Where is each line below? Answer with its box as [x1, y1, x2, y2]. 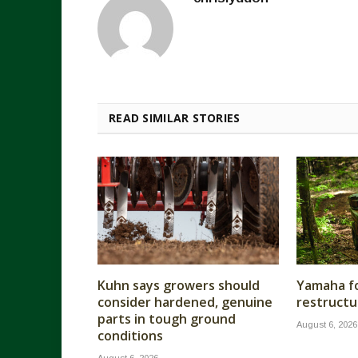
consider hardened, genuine [97, 293, 272, 312]
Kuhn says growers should [97, 276, 260, 295]
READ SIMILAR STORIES [109, 109, 241, 125]
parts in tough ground [97, 310, 236, 328]
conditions [97, 327, 163, 345]
